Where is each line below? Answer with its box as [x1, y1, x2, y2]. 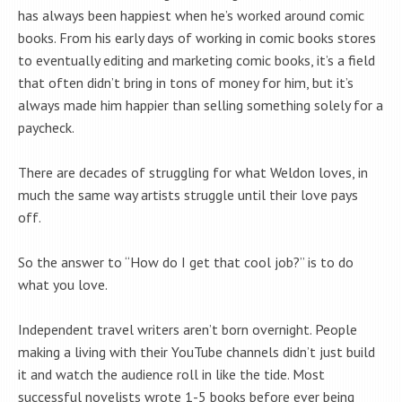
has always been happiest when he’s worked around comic [18, 6, 364, 25]
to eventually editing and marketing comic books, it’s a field [18, 51, 375, 70]
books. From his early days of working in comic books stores [18, 29, 376, 48]
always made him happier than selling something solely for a [18, 96, 383, 115]
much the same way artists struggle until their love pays [18, 186, 358, 205]
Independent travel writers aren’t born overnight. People [18, 320, 357, 339]
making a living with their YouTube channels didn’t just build [18, 343, 375, 362]
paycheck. [18, 118, 74, 137]
